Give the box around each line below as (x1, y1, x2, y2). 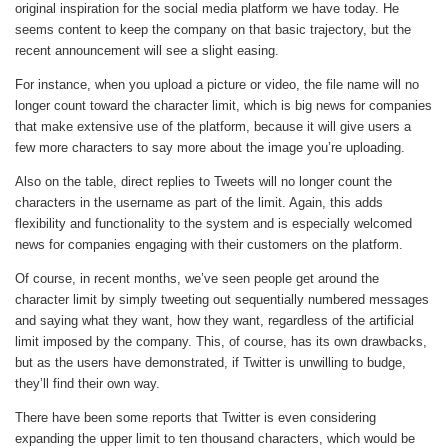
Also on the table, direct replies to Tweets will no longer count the (15, 174, 392, 190)
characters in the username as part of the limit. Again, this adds (15, 195, 383, 211)
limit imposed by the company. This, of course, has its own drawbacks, (15, 334, 427, 350)
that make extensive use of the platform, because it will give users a (15, 119, 411, 135)
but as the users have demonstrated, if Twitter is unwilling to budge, (15, 355, 406, 371)
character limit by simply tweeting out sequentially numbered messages (15, 292, 429, 308)
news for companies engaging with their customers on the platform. (15, 237, 403, 253)
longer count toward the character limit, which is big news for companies (15, 98, 432, 114)
